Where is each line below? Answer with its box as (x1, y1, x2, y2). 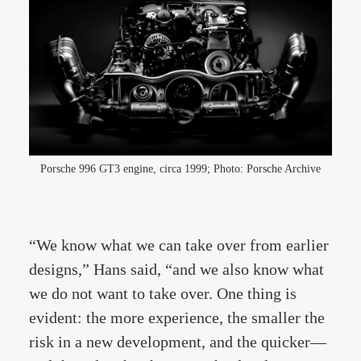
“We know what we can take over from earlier (29, 236, 329, 254)
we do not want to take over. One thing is (29, 284, 297, 302)
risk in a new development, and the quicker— (29, 333, 326, 351)
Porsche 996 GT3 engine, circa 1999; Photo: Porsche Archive (40, 163, 321, 175)
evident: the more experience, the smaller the (29, 309, 325, 326)
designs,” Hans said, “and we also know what (29, 260, 324, 278)
